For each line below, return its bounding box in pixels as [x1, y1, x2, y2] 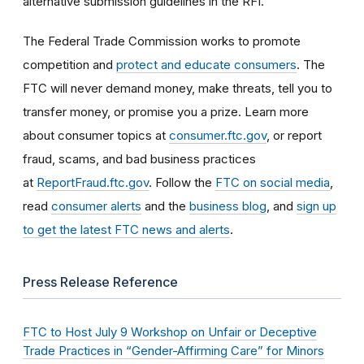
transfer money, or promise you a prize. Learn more [23, 103, 309, 119]
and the [141, 197, 189, 214]
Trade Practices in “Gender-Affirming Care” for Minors [23, 343, 324, 358]
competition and [23, 56, 116, 72]
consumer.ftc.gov [169, 127, 266, 143]
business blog [189, 197, 266, 214]
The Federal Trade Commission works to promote [23, 32, 301, 49]
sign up [297, 197, 336, 214]
